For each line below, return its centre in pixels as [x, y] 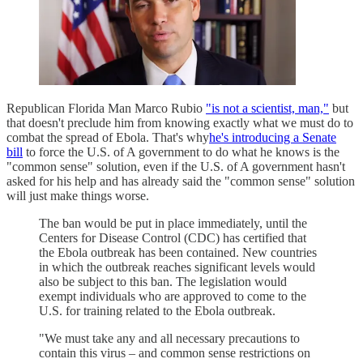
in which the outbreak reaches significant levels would [177, 267]
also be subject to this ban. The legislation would [163, 281]
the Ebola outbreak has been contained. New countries [178, 252]
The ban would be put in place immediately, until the [173, 223]
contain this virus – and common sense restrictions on [175, 352]
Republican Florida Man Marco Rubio [106, 108]
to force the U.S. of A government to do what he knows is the [181, 152]
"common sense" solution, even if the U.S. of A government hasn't [176, 166]
